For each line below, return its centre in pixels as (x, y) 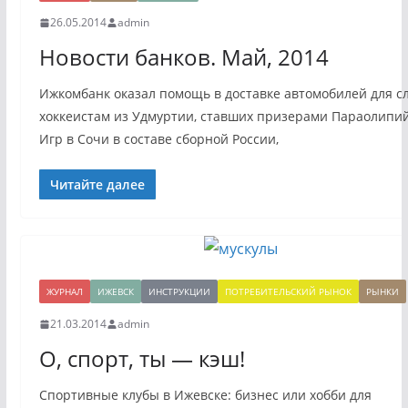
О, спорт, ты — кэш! (142, 359)
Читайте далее (97, 185)
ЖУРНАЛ (64, 292)
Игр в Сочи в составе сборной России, (158, 139)
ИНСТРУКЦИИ (179, 292)
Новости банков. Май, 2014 (184, 57)
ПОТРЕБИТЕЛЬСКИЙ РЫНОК (288, 292)
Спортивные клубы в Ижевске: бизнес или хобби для (205, 395)
